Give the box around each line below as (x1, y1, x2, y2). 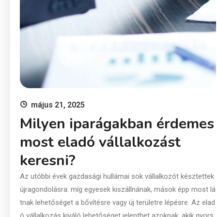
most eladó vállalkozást (19, 132, 181, 153)
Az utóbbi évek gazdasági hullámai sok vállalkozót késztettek (19, 172, 214, 181)
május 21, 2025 (31, 100, 85, 110)
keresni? (19, 151, 76, 171)
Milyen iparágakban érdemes (19, 114, 214, 134)
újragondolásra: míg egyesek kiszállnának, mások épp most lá (19, 185, 216, 194)
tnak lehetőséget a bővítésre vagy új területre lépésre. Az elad (19, 198, 215, 207)
